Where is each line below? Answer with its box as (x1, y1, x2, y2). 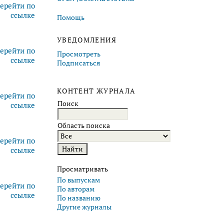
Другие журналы (57, 202, 111, 211)
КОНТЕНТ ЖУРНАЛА (57, 86, 136, 95)
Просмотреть (57, 49, 100, 59)
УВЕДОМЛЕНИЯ (57, 35, 116, 45)
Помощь (57, 13, 84, 22)
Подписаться (57, 58, 100, 68)
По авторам (57, 184, 94, 193)
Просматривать (57, 164, 108, 174)
